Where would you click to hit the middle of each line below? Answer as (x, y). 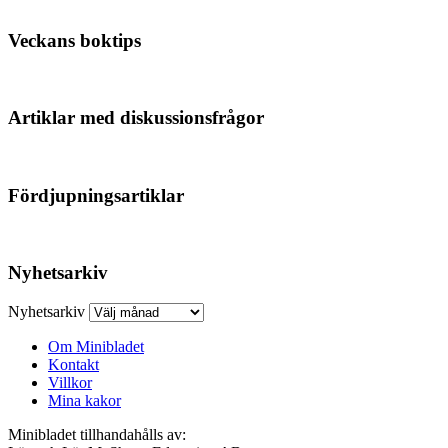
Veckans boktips (74, 40)
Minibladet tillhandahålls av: (97, 435)
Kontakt (73, 365)
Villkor (70, 383)
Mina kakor (84, 401)
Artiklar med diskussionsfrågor (136, 118)
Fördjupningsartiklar (96, 195)
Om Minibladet (96, 347)
